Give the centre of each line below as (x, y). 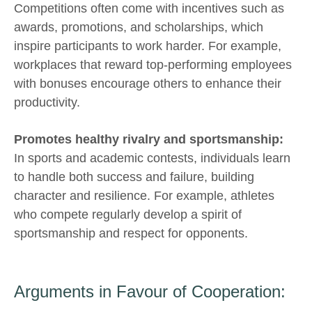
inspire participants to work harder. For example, (148, 46)
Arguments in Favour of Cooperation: (150, 291)
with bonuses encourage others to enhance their (148, 84)
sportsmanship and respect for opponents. (131, 234)
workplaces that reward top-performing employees (153, 65)
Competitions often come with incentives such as (149, 9)
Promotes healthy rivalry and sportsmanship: (149, 140)
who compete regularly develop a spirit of (128, 215)
